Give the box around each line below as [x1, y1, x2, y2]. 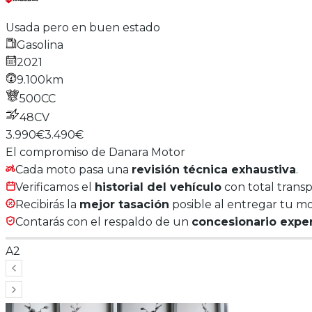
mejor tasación [79, 198, 169, 212]
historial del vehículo [95, 180, 221, 194]
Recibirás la [15, 198, 79, 212]
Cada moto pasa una [15, 163, 132, 177]
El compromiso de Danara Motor [6, 146, 185, 159]
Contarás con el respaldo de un [15, 215, 192, 229]
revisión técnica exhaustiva [132, 163, 296, 177]
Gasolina [17, 38, 63, 52]
